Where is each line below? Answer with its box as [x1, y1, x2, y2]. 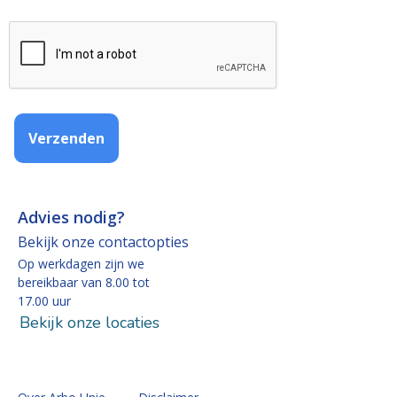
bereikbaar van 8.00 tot [18, 274, 150, 292]
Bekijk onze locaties [19, 311, 160, 333]
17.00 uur [18, 292, 71, 310]
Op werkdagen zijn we [18, 255, 144, 273]
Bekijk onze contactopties [18, 232, 189, 253]
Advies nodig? [18, 206, 125, 229]
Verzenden [28, 128, 105, 149]
